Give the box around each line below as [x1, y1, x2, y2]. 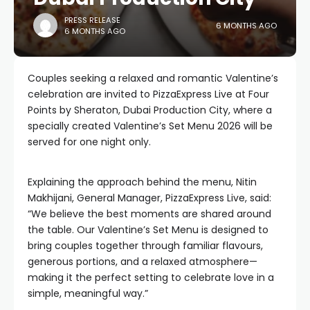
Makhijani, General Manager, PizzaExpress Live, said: [28, 191, 271, 205]
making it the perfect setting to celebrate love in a [28, 271, 274, 284]
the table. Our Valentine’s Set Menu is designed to [28, 223, 268, 237]
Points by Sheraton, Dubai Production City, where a [28, 103, 272, 117]
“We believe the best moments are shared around [28, 207, 271, 221]
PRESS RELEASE [64, 14, 120, 26]
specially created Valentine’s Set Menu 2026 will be [28, 119, 273, 133]
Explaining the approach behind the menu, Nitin [28, 175, 257, 189]
